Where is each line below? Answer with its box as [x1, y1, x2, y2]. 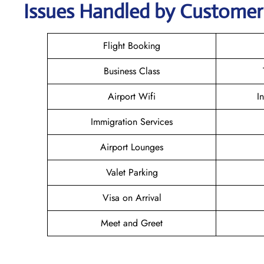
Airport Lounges [100, 140, 163, 154]
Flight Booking [103, 38, 160, 52]
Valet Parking [105, 165, 158, 179]
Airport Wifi [108, 89, 156, 103]
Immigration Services [91, 114, 173, 128]
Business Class [104, 64, 160, 78]
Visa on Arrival [102, 190, 161, 204]
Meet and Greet [101, 216, 163, 230]
